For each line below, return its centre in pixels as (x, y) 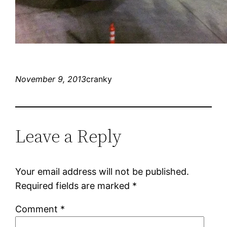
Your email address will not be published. (102, 171)
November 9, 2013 (51, 79)
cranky (99, 79)
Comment (38, 209)
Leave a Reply (69, 136)
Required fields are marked (74, 185)
